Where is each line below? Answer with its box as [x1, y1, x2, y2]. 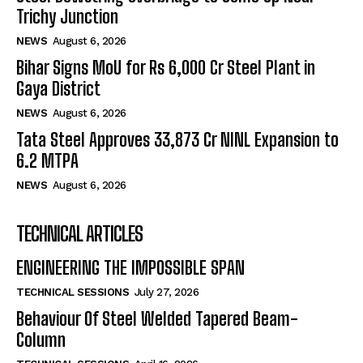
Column [16, 328, 66, 351]
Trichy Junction [16, 5, 118, 28]
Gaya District [16, 77, 100, 100]
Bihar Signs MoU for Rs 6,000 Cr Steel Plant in [16, 56, 315, 79]
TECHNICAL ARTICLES [16, 221, 143, 246]
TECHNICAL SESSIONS [16, 285, 129, 298]
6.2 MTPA [16, 149, 79, 172]
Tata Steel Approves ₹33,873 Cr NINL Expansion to [16, 128, 339, 151]
